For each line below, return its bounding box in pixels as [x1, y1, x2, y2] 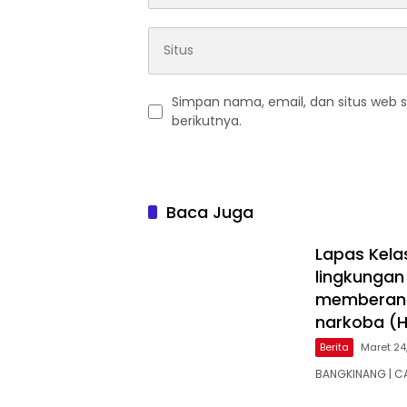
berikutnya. [172, 111, 242, 130]
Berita [320, 339, 349, 354]
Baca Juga [166, 200, 253, 223]
